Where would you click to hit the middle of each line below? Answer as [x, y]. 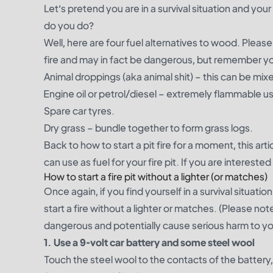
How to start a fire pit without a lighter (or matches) [156, 176]
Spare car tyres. [79, 111]
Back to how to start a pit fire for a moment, [140, 145]
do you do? [69, 25]
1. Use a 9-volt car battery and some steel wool [149, 242]
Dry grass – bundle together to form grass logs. [148, 128]
